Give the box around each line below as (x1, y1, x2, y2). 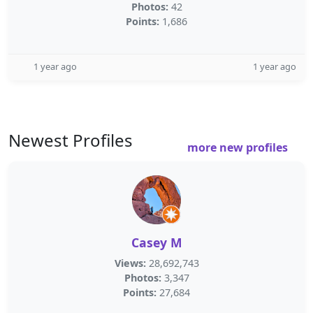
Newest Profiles (8, 129, 133, 152)
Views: (114, 256, 146, 270)
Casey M (131, 234, 182, 251)
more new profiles (187, 140, 291, 155)
